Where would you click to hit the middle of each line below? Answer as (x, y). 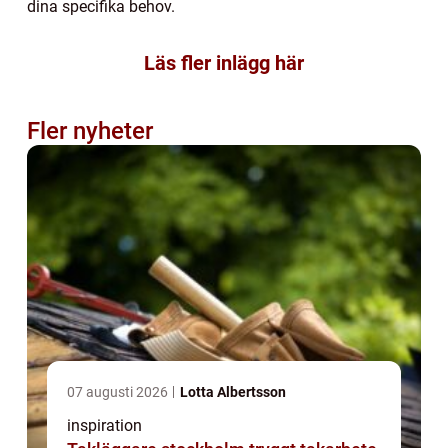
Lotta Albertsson (233, 392)
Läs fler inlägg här (224, 63)
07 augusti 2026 (119, 392)
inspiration (104, 426)
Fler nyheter (90, 131)
